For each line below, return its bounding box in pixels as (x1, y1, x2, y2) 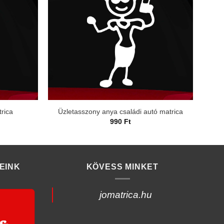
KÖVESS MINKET (86, 162, 158, 171)
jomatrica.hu (99, 189, 152, 200)
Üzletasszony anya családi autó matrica (58, 107, 183, 115)
